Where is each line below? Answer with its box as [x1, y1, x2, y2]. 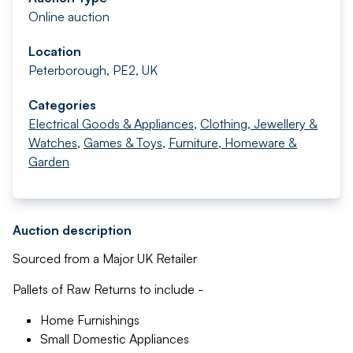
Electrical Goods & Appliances [28, 116, 194, 132]
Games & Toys [84, 135, 162, 150]
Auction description [13, 222, 132, 238]
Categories [28, 97, 96, 113]
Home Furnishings [40, 312, 139, 328]
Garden [28, 154, 69, 169]
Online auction [28, 9, 110, 24]
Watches [28, 135, 77, 150]
